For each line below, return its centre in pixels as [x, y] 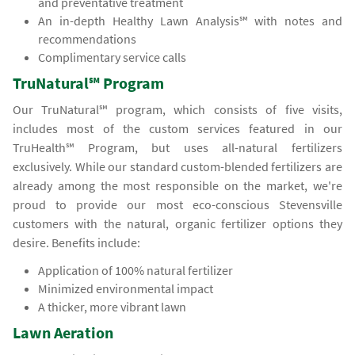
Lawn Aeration [63, 333]
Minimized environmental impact [126, 289]
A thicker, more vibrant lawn [113, 307]
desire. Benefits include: [77, 243]
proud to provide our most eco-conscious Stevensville [177, 205]
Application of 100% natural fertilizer [136, 271]
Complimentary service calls [113, 57]
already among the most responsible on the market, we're [177, 186]
